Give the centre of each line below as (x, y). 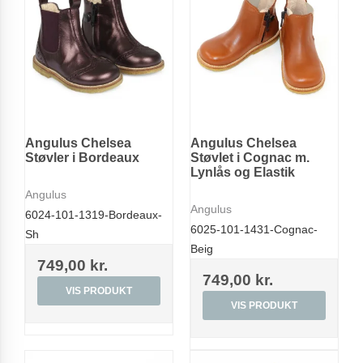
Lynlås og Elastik (243, 173)
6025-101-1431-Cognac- (254, 229)
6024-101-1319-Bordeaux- (94, 214)
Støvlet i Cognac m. (250, 158)
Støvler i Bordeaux (82, 158)
